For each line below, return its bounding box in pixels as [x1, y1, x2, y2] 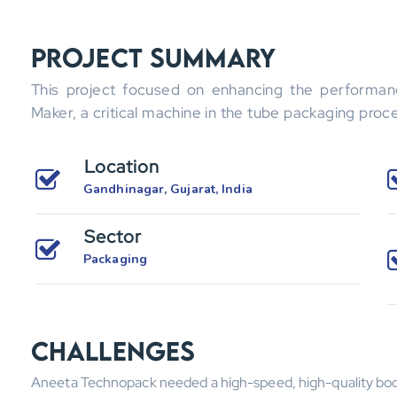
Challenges [31, 335, 195, 367]
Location [84, 155, 160, 178]
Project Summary [31, 42, 276, 74]
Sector [84, 225, 142, 248]
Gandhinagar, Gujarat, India [83, 181, 253, 198]
